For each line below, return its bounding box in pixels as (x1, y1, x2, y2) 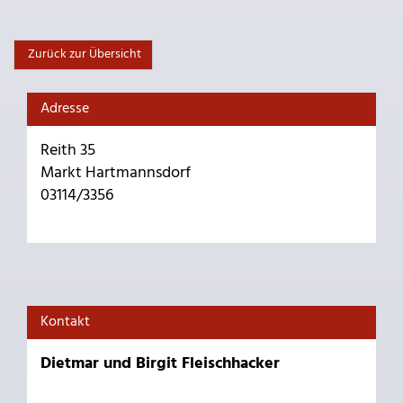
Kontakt (40, 309, 90, 334)
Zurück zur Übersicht (25, 43, 141, 65)
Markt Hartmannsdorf (40, 159, 191, 186)
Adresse (40, 96, 89, 121)
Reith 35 (40, 137, 95, 164)
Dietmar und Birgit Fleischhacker (40, 350, 280, 377)
